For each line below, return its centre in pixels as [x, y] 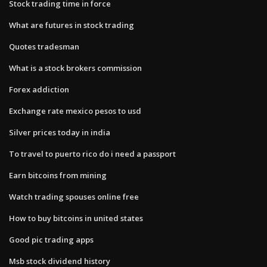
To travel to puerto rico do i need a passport [92, 153]
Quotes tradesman [44, 46]
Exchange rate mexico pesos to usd [75, 111]
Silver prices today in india [60, 132]
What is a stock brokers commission [75, 68]
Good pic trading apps [51, 239]
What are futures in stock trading [72, 25]
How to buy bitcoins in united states [76, 218]
